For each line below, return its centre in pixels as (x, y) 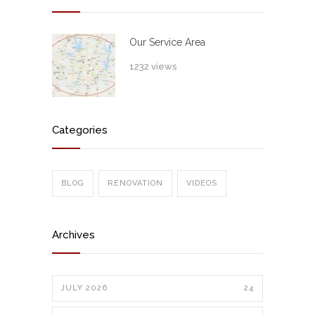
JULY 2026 (84, 288)
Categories (80, 130)
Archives (73, 235)
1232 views (153, 67)
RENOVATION (135, 184)
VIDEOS (202, 184)
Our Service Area (167, 43)
